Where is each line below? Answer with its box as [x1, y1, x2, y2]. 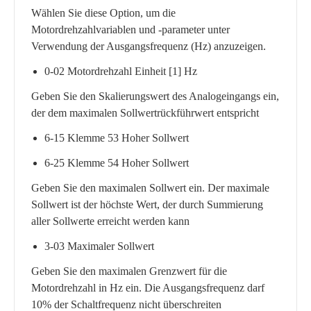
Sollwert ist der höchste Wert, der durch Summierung [31, 199, 263, 210]
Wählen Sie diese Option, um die [31, 7, 176, 19]
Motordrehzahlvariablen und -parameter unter [31, 24, 230, 35]
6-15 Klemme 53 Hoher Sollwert [44, 132, 190, 144]
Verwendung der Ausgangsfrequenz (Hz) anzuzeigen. [31, 40, 266, 52]
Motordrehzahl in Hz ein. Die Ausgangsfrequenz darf [31, 282, 264, 294]
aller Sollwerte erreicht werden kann [31, 215, 190, 227]
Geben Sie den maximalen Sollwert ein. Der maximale [31, 182, 269, 194]
